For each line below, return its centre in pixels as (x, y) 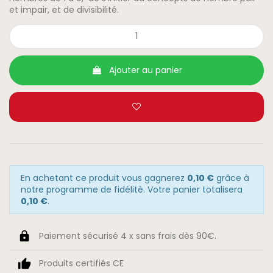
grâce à (231, 178)
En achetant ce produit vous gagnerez (104, 178)
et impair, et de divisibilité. (64, 10)
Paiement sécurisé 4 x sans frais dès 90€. (127, 236)
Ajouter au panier (145, 70)
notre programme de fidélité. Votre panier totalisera (131, 189)
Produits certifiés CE (81, 263)
